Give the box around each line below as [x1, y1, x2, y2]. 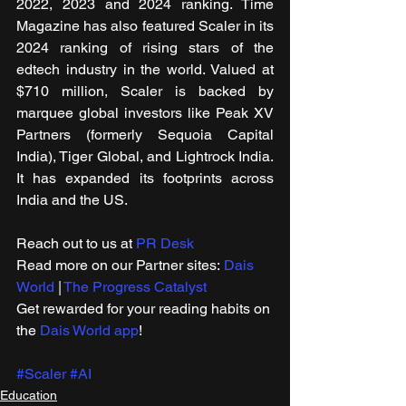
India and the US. [16, 191, 128, 209]
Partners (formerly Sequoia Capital [16, 126, 274, 144]
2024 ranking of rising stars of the [16, 39, 274, 57]
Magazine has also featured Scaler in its [16, 17, 274, 35]
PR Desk [136, 235, 194, 253]
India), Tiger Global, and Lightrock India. [16, 148, 274, 166]
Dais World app [40, 322, 139, 340]
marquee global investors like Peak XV [16, 104, 274, 122]
